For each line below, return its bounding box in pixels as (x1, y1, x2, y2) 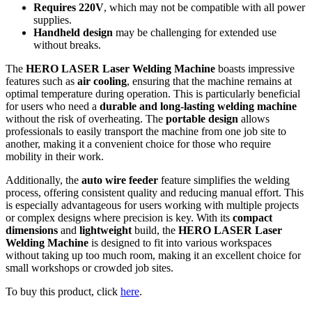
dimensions (6, 224, 58, 237)
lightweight (79, 224, 132, 237)
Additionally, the (6, 174, 81, 187)
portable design (166, 113, 238, 125)
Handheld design (33, 26, 113, 39)
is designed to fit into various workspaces (88, 237, 272, 249)
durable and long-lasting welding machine (100, 100, 297, 113)
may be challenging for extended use (113, 26, 276, 39)
